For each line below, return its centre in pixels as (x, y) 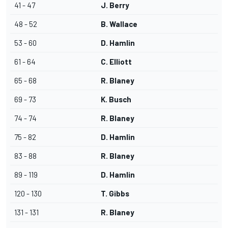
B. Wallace (119, 24)
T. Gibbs (115, 194)
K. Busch (116, 99)
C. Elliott (116, 62)
